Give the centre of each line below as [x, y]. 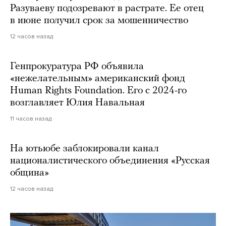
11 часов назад [31, 119]
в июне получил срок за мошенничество [99, 21]
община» [31, 173]
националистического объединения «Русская [110, 161]
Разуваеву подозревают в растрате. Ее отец [107, 9]
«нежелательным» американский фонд [98, 79]
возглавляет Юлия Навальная [77, 103]
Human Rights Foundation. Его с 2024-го [98, 91]
